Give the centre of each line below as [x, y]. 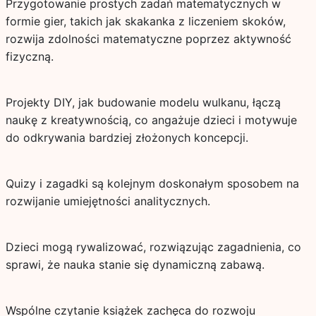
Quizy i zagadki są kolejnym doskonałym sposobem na [152, 183]
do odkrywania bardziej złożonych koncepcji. [127, 138]
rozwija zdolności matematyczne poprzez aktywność [148, 39]
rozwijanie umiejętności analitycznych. [108, 201]
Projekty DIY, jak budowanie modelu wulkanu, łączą [143, 102]
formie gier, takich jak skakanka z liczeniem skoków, [145, 21]
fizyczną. [29, 56]
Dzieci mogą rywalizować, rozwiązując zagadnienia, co [153, 247]
